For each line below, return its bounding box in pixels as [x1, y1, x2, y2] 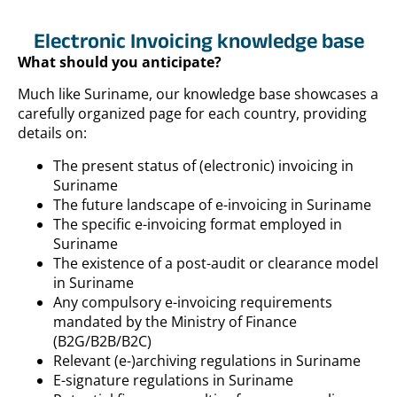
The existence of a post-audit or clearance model [53, 253, 378, 273]
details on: [18, 123, 87, 144]
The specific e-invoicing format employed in [53, 214, 342, 234]
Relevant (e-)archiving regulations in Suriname [53, 350, 361, 370]
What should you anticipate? [18, 51, 222, 72]
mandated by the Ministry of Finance [53, 311, 297, 331]
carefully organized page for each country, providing [18, 104, 367, 124]
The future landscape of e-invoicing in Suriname [53, 194, 371, 214]
